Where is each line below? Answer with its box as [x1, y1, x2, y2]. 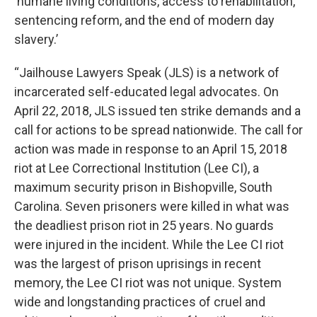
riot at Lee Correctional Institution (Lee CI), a [14, 161, 259, 175]
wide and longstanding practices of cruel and [14, 294, 265, 309]
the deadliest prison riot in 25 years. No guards [14, 218, 274, 233]
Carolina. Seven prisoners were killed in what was [14, 199, 289, 214]
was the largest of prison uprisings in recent [14, 256, 261, 271]
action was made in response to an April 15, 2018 [14, 142, 287, 156]
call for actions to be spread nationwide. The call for [14, 122, 303, 137]
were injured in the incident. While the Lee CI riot [14, 237, 284, 252]
